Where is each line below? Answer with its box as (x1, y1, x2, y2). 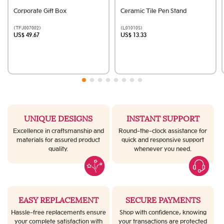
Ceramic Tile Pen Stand (120, 7, 186, 15)
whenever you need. (134, 145, 192, 153)
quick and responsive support (121, 136, 204, 144)
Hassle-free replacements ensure (10, 208, 106, 216)
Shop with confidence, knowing (119, 208, 206, 216)
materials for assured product (16, 136, 100, 144)
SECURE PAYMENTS (125, 195, 200, 206)
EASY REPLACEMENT (18, 195, 98, 206)
